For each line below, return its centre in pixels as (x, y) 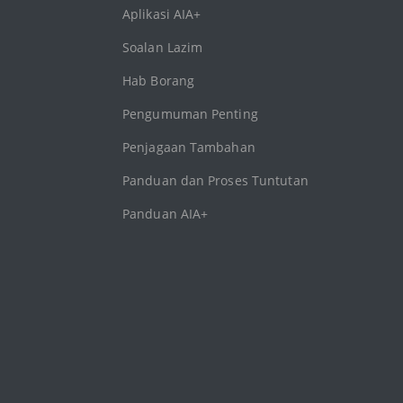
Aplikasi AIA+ (162, 14)
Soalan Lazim (163, 48)
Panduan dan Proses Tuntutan (215, 181)
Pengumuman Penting (190, 114)
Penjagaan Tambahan (189, 148)
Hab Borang (158, 81)
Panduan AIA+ (166, 214)
